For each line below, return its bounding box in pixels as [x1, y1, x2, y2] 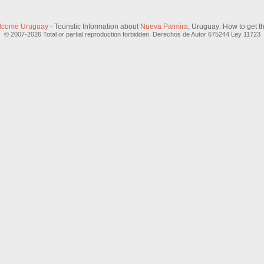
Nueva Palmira [140, 22, 188, 31]
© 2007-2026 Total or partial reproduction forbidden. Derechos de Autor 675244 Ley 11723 [4, 31, 260, 38]
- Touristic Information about [48, 22, 140, 31]
